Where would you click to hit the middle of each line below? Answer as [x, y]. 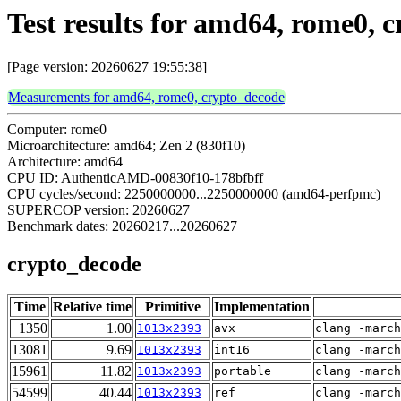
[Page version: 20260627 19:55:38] [107, 67]
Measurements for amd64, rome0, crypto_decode [146, 98]
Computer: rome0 [57, 130]
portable [243, 371]
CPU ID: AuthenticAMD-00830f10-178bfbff [135, 178]
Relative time [92, 307]
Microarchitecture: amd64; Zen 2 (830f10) [126, 146]
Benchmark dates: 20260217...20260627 [122, 226]
